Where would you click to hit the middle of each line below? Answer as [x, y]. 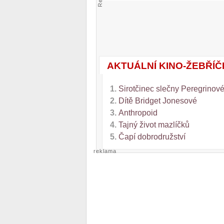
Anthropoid [138, 112]
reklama [105, 151]
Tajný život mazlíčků [154, 124]
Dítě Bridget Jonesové [157, 100]
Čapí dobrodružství [152, 136]
